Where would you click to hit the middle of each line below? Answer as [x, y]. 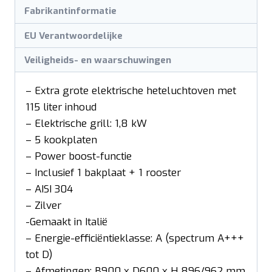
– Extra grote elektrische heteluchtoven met [131, 91]
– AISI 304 [49, 189]
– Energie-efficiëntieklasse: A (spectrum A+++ [135, 239]
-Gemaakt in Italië [66, 222]
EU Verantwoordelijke [74, 36]
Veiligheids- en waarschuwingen [98, 60]
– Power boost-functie [79, 157]
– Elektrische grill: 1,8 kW [86, 124]
